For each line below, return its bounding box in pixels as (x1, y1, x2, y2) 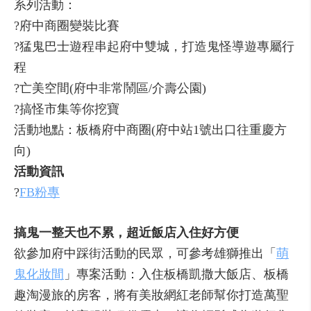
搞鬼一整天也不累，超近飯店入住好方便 (14, 226, 239, 239)
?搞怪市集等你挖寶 (14, 102, 119, 116)
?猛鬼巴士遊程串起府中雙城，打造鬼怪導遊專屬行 (14, 40, 294, 53)
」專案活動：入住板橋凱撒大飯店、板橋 (64, 267, 289, 281)
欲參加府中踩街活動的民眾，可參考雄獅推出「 (14, 246, 276, 260)
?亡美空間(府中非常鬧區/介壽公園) (14, 81, 206, 95)
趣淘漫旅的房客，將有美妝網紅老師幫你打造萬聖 (14, 288, 289, 302)
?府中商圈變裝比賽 (14, 19, 119, 33)
